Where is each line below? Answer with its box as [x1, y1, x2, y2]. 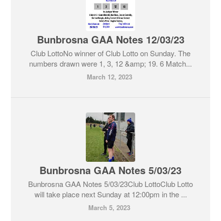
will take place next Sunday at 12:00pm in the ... [34, 189, 187, 199]
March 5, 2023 [88, 203, 130, 212]
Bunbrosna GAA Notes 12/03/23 [37, 32, 184, 46]
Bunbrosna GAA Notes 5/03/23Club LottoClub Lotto [28, 179, 193, 189]
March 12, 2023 [86, 72, 132, 81]
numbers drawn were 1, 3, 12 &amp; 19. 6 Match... [29, 58, 192, 69]
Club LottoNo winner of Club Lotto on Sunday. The [31, 48, 190, 58]
